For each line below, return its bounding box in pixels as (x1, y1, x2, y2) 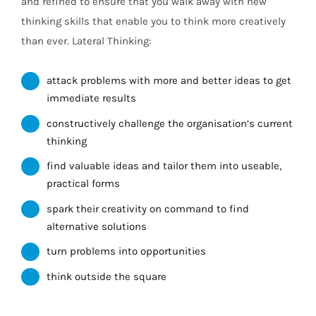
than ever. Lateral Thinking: (21, 35, 151, 48)
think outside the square (47, 269, 166, 283)
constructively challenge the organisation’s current (47, 116, 293, 130)
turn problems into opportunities (47, 245, 206, 258)
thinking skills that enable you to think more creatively (21, 15, 286, 28)
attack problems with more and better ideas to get (47, 74, 291, 87)
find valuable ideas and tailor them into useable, (47, 159, 281, 173)
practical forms (47, 177, 120, 190)
